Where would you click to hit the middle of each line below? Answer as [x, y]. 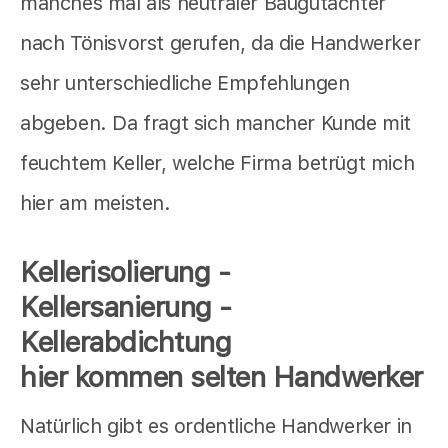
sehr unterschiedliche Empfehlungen [185, 82]
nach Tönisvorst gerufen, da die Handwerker [220, 42]
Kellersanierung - [126, 306]
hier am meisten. [95, 202]
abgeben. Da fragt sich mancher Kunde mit [216, 122]
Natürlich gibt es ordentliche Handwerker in [216, 425]
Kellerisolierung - [125, 271]
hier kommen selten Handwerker [221, 376]
